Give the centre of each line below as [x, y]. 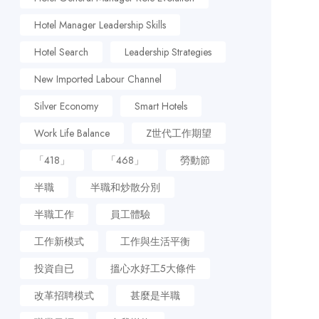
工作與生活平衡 [155, 241]
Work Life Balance [72, 133]
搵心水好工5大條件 [153, 268]
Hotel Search [61, 52]
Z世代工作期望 [178, 133]
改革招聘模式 [64, 296]
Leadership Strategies [168, 52]
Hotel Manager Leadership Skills [100, 25]
